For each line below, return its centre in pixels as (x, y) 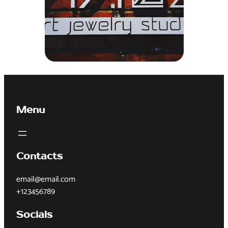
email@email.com (46, 180)
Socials (34, 215)
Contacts (39, 157)
